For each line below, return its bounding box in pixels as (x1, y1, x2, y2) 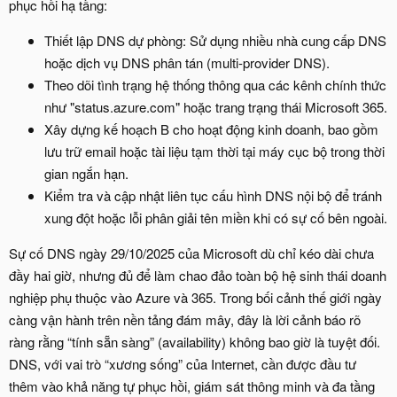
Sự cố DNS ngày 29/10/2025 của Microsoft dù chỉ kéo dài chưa (9, 244, 374, 263)
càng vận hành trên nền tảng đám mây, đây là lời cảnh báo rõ (9, 310, 361, 330)
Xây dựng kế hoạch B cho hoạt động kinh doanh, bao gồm (44, 120, 378, 139)
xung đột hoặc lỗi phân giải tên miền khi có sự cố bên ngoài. (44, 208, 387, 228)
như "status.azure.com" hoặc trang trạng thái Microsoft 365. (44, 97, 387, 117)
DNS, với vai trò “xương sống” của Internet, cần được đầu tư (9, 354, 356, 374)
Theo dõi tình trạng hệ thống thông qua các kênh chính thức (44, 75, 386, 95)
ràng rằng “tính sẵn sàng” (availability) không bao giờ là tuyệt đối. (9, 332, 380, 352)
